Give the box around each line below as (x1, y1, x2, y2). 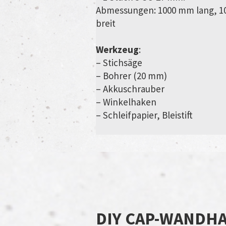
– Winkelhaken (96, 96, 156, 108)
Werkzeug (96, 43, 139, 56)
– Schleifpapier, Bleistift (96, 109, 193, 122)
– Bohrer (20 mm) (96, 70, 167, 82)
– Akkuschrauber (96, 83, 164, 95)
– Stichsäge (96, 56, 142, 69)
